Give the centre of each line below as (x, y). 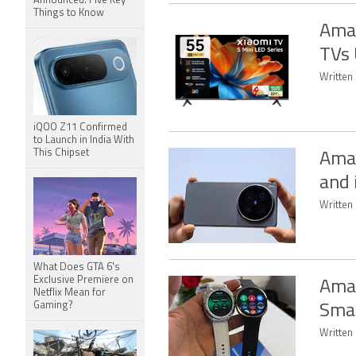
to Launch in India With (84, 140)
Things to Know (69, 13)
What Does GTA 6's (77, 267)
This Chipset (61, 153)
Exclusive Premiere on (83, 280)
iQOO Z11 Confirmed (80, 128)
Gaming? (53, 306)
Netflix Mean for (70, 293)
